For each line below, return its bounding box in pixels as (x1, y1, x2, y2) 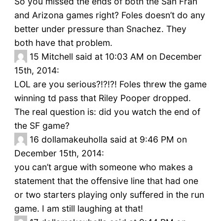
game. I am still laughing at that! (14, 203, 143, 214)
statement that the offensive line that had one (14, 176, 198, 186)
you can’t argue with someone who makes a (14, 162, 193, 173)
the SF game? (14, 120, 70, 131)
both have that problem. (14, 37, 112, 48)
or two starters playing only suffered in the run (14, 189, 204, 200)
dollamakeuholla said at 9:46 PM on (41, 134, 187, 145)
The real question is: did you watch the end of (14, 107, 200, 117)
